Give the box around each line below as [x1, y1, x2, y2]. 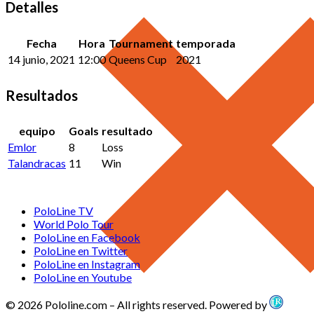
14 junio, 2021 [8, 52, 75, 66]
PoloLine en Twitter [34, 244, 128, 258]
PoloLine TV [34, 204, 93, 218]
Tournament [109, 36, 173, 50]
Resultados [6, 86, 78, 104]
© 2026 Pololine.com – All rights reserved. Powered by [6, 298, 269, 312]
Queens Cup [109, 52, 167, 66]
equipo [18, 124, 55, 138]
